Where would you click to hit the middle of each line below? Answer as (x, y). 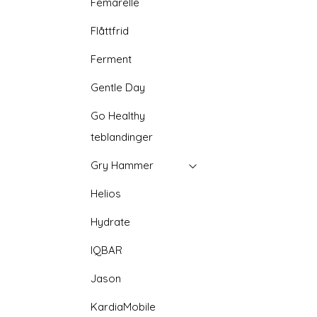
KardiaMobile (123, 307)
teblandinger (122, 137)
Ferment (111, 59)
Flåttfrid (110, 31)
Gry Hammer (122, 165)
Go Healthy (118, 116)
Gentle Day (118, 87)
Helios (106, 194)
